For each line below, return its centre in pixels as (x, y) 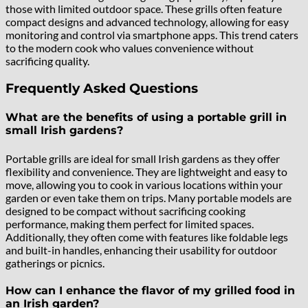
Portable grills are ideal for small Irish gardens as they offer (143, 158)
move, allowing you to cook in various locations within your (144, 184)
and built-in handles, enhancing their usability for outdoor (141, 250)
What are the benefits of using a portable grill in (146, 118)
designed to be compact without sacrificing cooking (125, 210)
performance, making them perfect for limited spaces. (130, 223)
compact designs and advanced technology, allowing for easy (147, 22)
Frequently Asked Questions (102, 89)
